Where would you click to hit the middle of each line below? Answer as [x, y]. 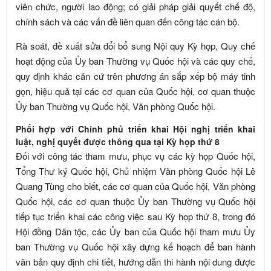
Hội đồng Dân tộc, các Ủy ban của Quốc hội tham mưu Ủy [135, 231]
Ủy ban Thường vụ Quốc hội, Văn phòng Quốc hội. [116, 106]
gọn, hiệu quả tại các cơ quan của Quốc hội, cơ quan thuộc [135, 91]
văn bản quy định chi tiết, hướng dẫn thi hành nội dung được [135, 262]
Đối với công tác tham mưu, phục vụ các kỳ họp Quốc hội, [135, 156]
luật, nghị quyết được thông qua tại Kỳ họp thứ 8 [118, 142]
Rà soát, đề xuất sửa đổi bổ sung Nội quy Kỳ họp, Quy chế [135, 46]
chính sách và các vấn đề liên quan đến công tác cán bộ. [128, 21]
